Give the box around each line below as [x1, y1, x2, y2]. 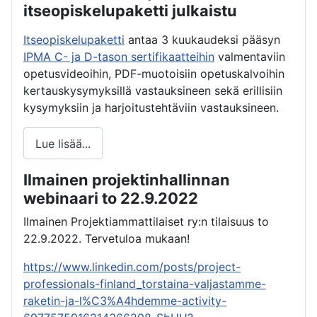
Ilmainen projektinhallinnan [23, 171, 230, 190]
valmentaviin [214, 50, 285, 64]
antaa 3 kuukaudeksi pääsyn [125, 33, 280, 47]
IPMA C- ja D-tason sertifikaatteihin [23, 50, 214, 64]
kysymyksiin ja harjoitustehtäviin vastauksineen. [23, 100, 279, 115]
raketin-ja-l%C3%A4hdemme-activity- [23, 294, 226, 309]
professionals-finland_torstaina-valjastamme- [23, 277, 266, 292]
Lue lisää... [35, 136, 91, 151]
